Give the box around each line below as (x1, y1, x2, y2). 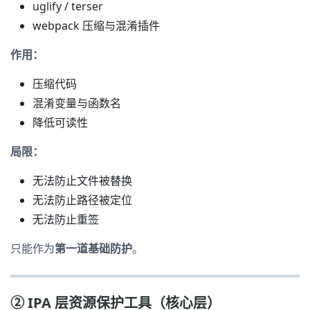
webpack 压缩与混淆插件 (33, 17, 160, 33)
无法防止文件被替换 (33, 172, 132, 188)
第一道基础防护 (55, 240, 132, 256)
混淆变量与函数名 (33, 95, 121, 111)
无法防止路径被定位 (33, 192, 132, 208)
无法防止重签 (33, 211, 99, 227)
